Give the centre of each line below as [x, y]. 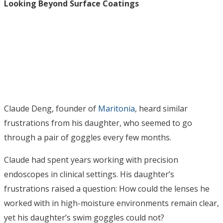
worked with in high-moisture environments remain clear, [111, 203]
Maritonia [116, 109]
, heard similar [161, 109]
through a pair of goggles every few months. [88, 138]
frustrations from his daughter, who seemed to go [98, 123]
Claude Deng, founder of [51, 109]
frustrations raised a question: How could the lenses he [107, 189]
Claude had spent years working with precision [91, 160]
